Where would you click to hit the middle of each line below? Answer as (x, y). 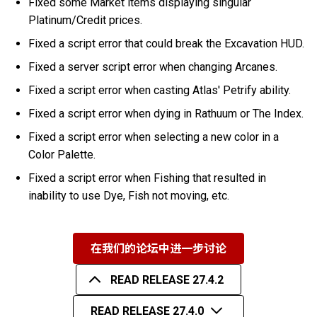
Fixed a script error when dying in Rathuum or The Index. (166, 114)
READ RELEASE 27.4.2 (167, 279)
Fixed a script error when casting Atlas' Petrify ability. (160, 91)
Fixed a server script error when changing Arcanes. (153, 67)
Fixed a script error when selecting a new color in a (154, 137)
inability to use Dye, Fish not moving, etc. (129, 196)
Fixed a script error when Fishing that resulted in (148, 178)
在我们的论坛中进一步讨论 (158, 248)
